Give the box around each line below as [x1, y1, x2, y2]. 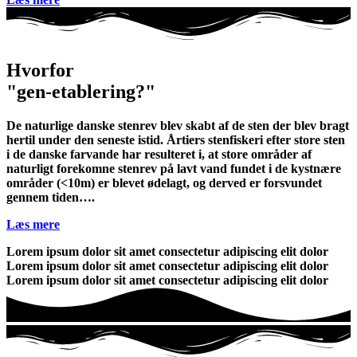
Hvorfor [6, 60, 74, 81]
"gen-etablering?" [6, 81, 155, 103]
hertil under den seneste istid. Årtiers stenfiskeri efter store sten [6, 132, 345, 147]
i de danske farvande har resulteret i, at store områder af [6, 147, 312, 161]
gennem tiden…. [6, 190, 95, 204]
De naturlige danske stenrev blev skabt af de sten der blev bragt [6, 118, 349, 132]
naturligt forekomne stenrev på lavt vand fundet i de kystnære [6, 161, 341, 175]
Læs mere [6, 217, 60, 231]
